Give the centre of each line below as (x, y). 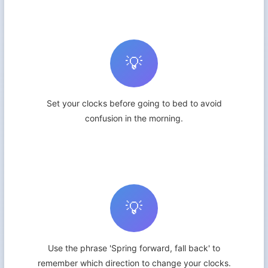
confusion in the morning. (134, 118)
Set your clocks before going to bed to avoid (134, 103)
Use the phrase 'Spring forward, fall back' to (134, 248)
